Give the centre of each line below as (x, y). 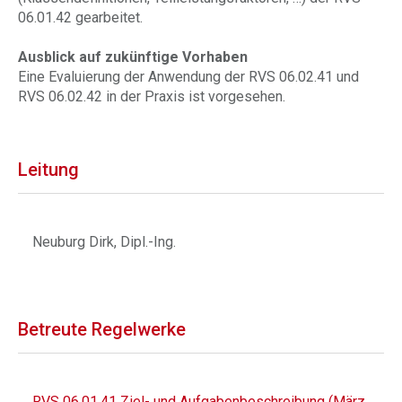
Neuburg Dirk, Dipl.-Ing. (104, 242)
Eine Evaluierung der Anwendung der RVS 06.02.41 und (188, 77)
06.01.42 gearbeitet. (80, 17)
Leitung (48, 170)
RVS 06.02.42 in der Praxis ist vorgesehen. (152, 96)
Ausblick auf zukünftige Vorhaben (133, 57)
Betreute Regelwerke (102, 329)
